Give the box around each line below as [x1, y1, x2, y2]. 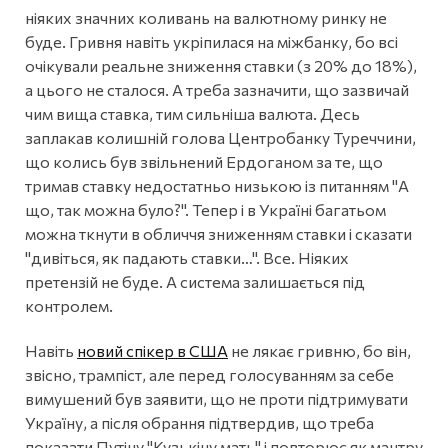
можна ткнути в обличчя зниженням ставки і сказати [25, 223, 412, 243]
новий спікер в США [77, 340, 228, 360]
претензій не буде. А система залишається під [25, 271, 365, 291]
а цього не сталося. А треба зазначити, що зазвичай [25, 79, 409, 99]
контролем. [25, 295, 113, 315]
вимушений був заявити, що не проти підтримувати [25, 388, 408, 408]
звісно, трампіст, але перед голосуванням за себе [25, 364, 394, 384]
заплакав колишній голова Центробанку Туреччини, [25, 127, 416, 147]
